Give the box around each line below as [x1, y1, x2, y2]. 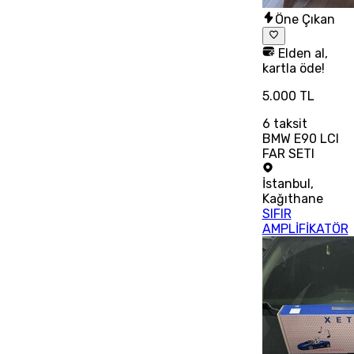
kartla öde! [262, 60, 325, 76]
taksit [269, 115, 307, 131]
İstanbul [262, 175, 311, 191]
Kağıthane [262, 190, 323, 206]
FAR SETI [262, 145, 314, 161]
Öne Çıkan [274, 12, 335, 28]
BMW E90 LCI [262, 130, 339, 146]
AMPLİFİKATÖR [262, 220, 348, 236]
